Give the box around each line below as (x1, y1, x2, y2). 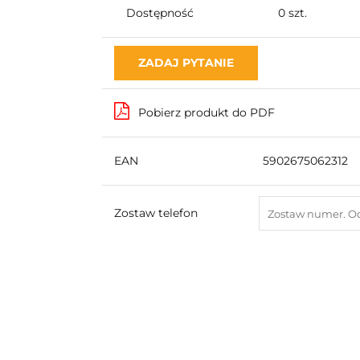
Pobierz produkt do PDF (137, 105, 275, 121)
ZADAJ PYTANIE (137, 55, 234, 71)
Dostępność (125, 6, 194, 21)
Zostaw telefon (113, 206, 198, 221)
